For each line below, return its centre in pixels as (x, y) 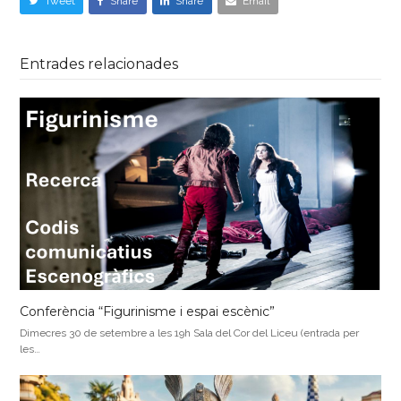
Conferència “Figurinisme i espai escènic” (148, 312)
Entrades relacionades (99, 64)
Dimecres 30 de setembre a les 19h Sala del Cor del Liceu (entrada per (190, 333)
